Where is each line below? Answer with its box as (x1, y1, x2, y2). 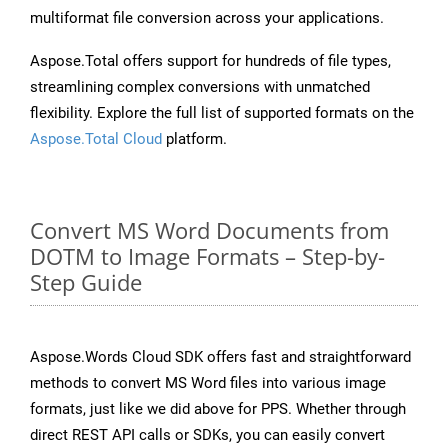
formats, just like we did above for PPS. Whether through (30, 400, 406, 419)
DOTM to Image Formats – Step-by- (30, 241, 385, 272)
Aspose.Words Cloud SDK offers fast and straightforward (30, 348, 411, 367)
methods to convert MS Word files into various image (30, 374, 386, 393)
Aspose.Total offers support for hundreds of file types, (30, 52, 391, 71)
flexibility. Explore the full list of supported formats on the (30, 104, 414, 123)
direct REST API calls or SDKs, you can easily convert (30, 426, 385, 445)
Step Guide (30, 267, 142, 298)
